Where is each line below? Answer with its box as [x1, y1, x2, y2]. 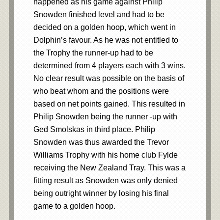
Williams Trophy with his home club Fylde [33, 151, 178, 159]
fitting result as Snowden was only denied [33, 176, 178, 185]
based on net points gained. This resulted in [33, 100, 185, 108]
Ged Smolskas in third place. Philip [33, 125, 155, 134]
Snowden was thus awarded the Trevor [33, 138, 169, 146]
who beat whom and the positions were [33, 87, 169, 95]
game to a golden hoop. [33, 202, 115, 210]
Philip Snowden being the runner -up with [33, 112, 177, 121]
